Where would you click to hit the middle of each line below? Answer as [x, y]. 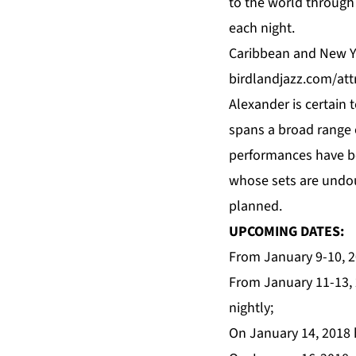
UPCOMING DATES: [286, 232]
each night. [262, 29]
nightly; [251, 308]
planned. [255, 207]
